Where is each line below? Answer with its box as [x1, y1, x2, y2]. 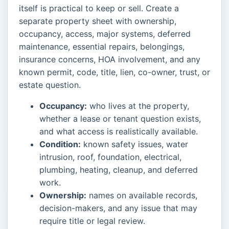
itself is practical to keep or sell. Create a [19, 3, 179, 13]
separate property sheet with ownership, [19, 15, 176, 26]
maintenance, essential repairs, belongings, [19, 41, 185, 52]
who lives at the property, [87, 100, 189, 111]
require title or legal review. [39, 215, 145, 226]
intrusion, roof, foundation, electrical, [39, 151, 181, 162]
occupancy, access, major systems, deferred [19, 28, 191, 39]
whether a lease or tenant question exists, [39, 113, 201, 124]
